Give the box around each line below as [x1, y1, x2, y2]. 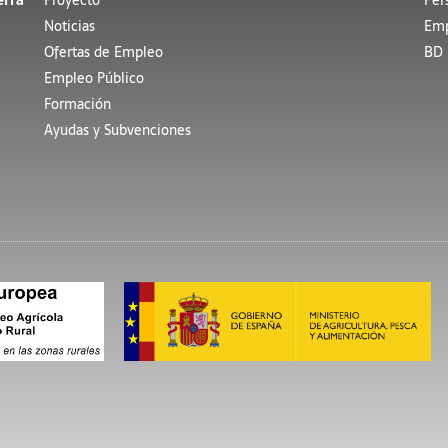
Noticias [43, 15, 95, 37]
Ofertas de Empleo [43, 41, 163, 63]
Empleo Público [43, 67, 144, 89]
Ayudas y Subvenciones [43, 119, 191, 141]
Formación [43, 93, 111, 115]
